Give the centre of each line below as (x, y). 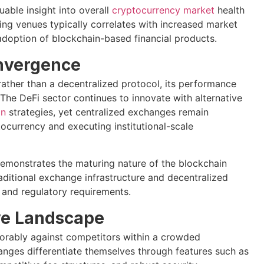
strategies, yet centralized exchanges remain (107, 112)
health (229, 10)
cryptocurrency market (163, 10)
